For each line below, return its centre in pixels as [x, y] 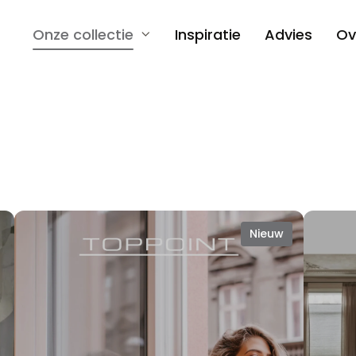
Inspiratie [207, 34]
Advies [288, 34]
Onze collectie [83, 34]
